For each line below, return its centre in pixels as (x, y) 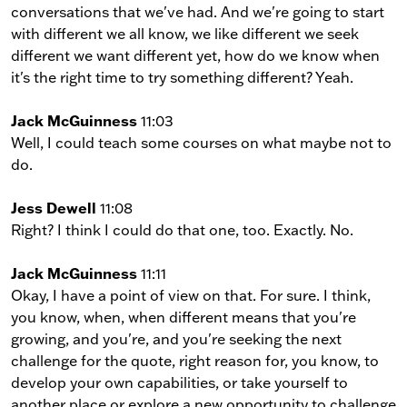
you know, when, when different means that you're (184, 317)
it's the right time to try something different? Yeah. (182, 77)
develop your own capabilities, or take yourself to (179, 382)
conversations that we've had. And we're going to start (198, 11)
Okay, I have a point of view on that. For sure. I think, (191, 295)
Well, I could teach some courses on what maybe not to (201, 142)
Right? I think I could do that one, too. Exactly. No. (182, 229)
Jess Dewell (54, 207)
